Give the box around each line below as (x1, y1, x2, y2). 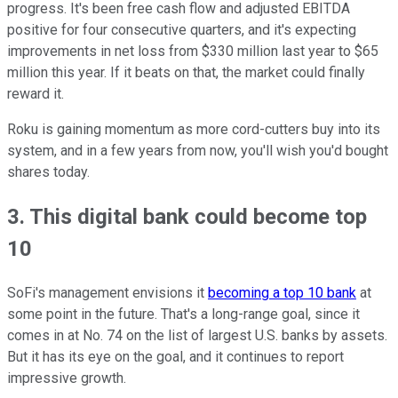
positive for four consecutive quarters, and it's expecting (7, 20, 356, 38)
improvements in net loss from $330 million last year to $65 (7, 42, 378, 60)
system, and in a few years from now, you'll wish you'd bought (7, 141, 388, 159)
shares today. (7, 163, 90, 180)
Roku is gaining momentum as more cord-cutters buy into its (7, 120, 380, 138)
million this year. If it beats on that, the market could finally (7, 63, 365, 81)
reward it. (7, 84, 64, 102)
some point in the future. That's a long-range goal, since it (7, 305, 360, 322)
